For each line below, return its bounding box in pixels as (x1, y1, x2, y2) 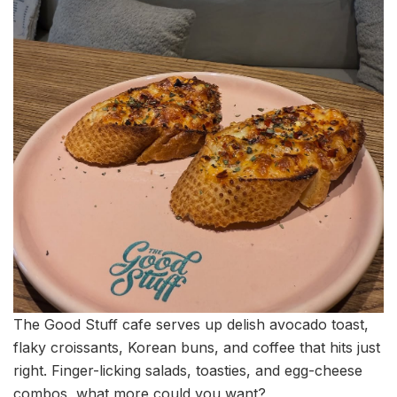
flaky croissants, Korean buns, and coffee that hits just (13, 339, 380, 357)
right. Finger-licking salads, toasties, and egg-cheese (13, 362, 362, 380)
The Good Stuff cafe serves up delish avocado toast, (13, 315, 369, 334)
